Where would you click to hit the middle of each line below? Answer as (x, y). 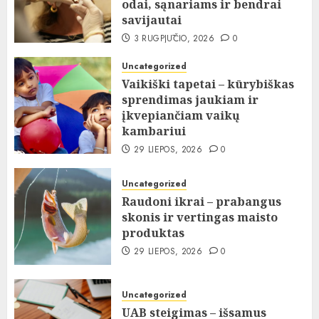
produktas (153, 233)
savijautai (152, 20)
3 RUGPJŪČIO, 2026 (174, 39)
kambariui (154, 131)
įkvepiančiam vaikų (181, 116)
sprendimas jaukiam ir (190, 100)
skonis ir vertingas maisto (200, 218)
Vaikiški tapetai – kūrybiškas (208, 84)
